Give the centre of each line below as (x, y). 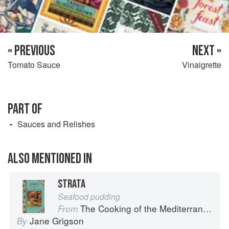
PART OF (25, 109)
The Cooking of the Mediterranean (142, 208)
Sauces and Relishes (56, 124)
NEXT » (207, 51)
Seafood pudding (89, 196)
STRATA (72, 184)
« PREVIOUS (31, 51)
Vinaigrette (202, 64)
